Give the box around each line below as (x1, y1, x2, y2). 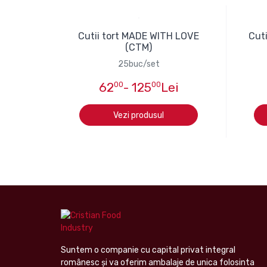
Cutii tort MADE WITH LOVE (78, 30, 200, 42)
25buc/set (117, 59, 160, 70)
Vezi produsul (113, 110, 164, 120)
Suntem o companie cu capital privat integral (61, 245, 235, 256)
